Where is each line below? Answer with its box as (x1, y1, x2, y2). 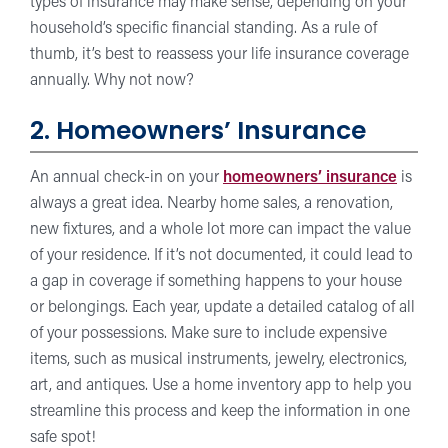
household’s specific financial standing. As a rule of (30, 20, 377, 37)
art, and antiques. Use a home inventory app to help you (30, 378, 412, 394)
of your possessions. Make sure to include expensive (30, 326, 387, 342)
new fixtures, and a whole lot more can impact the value (30, 222, 411, 238)
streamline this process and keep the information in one (30, 404, 410, 420)
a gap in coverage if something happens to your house (30, 274, 402, 290)
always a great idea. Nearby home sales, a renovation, (30, 196, 393, 212)
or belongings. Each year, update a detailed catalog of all (30, 300, 415, 316)
